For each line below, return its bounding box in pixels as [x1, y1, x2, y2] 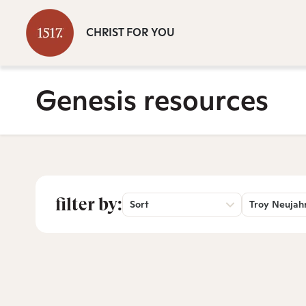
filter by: [55, 194, 122, 214]
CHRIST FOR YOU [86, 25, 175, 40]
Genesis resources [36, 82, 268, 118]
